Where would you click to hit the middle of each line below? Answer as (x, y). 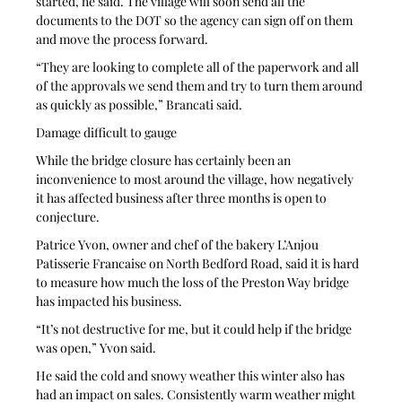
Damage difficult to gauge (107, 132)
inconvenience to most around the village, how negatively (197, 179)
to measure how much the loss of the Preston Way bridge (194, 282)
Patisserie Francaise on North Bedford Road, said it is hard (199, 263)
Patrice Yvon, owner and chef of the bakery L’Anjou (179, 244)
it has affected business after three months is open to (183, 197)
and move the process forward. (122, 39)
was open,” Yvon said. (96, 347)
